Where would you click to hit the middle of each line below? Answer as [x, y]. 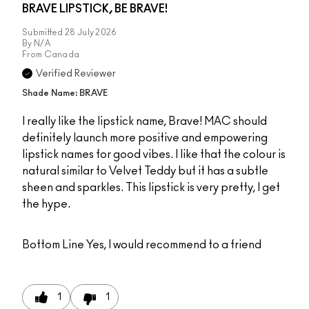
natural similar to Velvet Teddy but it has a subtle [145, 171]
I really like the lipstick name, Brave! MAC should [144, 122]
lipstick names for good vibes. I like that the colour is [154, 155]
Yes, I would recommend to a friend [173, 245]
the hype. [46, 205]
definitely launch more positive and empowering [145, 138]
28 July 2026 [91, 33]
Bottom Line [53, 245]
